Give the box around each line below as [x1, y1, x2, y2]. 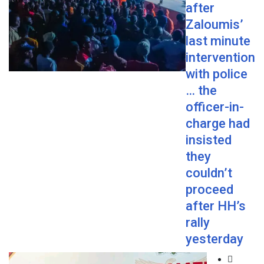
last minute [186, 34, 250, 49]
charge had [186, 116, 250, 131]
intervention [186, 50, 255, 65]
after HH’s [186, 199, 246, 214]
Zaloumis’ [186, 17, 243, 32]
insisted [186, 133, 232, 148]
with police [186, 67, 247, 82]
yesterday [186, 232, 243, 247]
